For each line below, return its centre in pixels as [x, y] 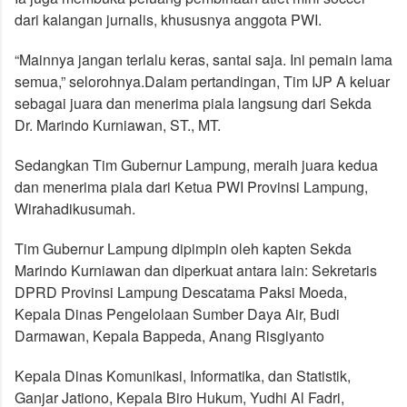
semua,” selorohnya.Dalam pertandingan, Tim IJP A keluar [202, 82]
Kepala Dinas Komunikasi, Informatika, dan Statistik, [183, 376]
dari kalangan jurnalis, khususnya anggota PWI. [168, 20]
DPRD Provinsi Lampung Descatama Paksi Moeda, [181, 293]
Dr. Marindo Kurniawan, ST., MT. [118, 125]
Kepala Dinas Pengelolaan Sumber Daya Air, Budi [177, 314]
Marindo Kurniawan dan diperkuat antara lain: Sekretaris [196, 271]
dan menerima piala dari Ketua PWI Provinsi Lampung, [191, 187]
